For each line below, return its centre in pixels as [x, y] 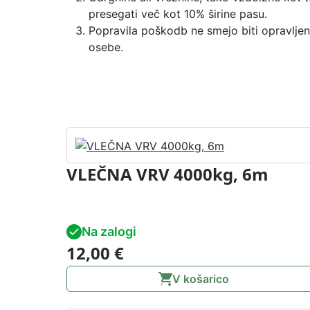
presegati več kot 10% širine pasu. [178, 14]
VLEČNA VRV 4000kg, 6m [167, 174]
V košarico [201, 279]
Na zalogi [109, 231]
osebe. [106, 47]
